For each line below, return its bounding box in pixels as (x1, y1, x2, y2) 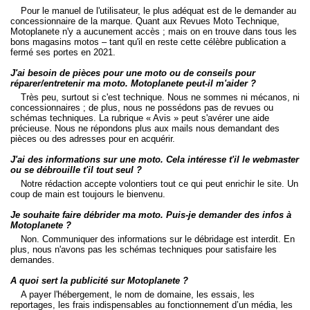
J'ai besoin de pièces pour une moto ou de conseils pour (10, 68, 255, 78)
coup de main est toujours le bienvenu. (10, 189, 165, 199)
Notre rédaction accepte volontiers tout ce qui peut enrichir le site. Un (21, 179, 298, 189)
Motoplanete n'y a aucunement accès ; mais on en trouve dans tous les (10, 26, 297, 37)
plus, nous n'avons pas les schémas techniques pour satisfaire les (10, 244, 277, 255)
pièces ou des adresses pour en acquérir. (10, 134, 175, 144)
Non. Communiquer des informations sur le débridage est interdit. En (21, 234, 295, 244)
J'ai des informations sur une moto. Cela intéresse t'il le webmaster (10, 154, 299, 165)
